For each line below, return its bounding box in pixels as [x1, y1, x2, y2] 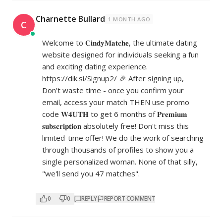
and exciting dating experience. [42, 61, 148, 72]
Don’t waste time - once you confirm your [42, 85, 184, 96]
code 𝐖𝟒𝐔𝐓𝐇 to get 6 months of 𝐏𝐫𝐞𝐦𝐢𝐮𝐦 [42, 109, 187, 119]
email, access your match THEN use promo [42, 97, 189, 108]
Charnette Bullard [36, 13, 105, 25]
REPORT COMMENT [104, 194, 156, 203]
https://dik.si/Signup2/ [42, 73, 117, 84]
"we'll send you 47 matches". [42, 168, 140, 179]
